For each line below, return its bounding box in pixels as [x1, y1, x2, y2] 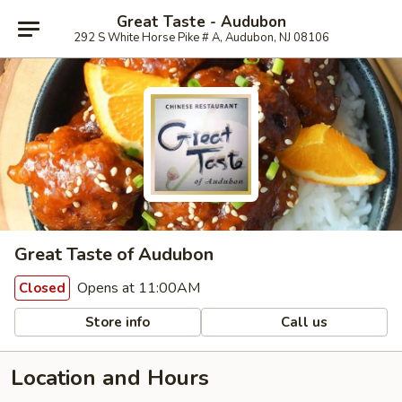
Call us [277, 312, 328, 331]
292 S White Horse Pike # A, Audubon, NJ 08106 [73, 29, 329, 46]
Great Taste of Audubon [14, 242, 214, 267]
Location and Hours [11, 363, 209, 392]
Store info [82, 312, 151, 331]
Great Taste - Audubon [116, 11, 286, 32]
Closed [19, 279, 66, 297]
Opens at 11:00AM [74, 278, 200, 298]
